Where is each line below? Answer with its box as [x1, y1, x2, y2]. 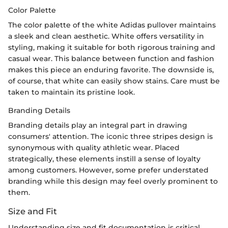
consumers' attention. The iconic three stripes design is [8, 131, 213, 141]
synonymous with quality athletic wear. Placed [8, 142, 180, 152]
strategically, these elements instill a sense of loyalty [8, 154, 201, 163]
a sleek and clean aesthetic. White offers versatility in [8, 31, 204, 41]
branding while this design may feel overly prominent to [8, 176, 218, 186]
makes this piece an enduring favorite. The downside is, [8, 65, 214, 74]
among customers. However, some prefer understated [8, 165, 209, 175]
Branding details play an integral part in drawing [8, 120, 187, 130]
